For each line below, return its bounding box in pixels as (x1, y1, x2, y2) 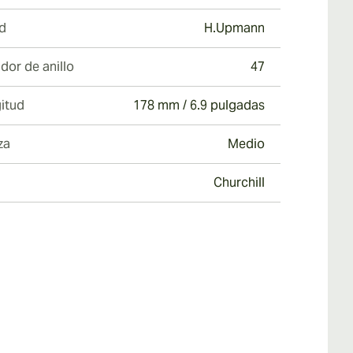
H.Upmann (204, 20, 265, 36)
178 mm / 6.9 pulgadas (133, 97, 265, 113)
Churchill (214, 174, 265, 191)
